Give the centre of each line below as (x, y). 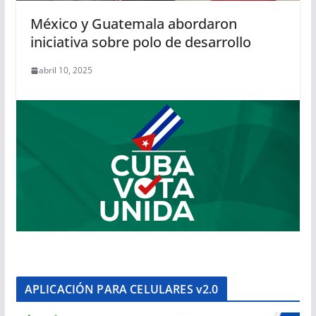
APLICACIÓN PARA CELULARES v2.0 (121, 290)
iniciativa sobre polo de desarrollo (140, 42)
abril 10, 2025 (65, 71)
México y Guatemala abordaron (133, 24)
